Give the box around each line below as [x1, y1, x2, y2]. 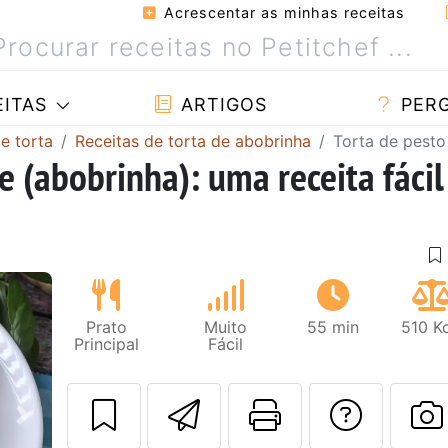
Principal [73, 333, 139, 354]
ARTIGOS [174, 94, 267, 115]
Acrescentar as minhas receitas [159, 4, 405, 21]
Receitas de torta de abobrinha [75, 130, 311, 151]
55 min [307, 316, 360, 337]
